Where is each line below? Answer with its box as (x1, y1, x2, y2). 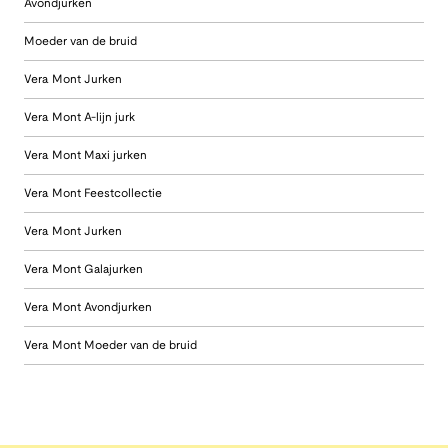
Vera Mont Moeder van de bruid (24, 339, 197, 351)
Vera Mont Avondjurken (24, 301, 152, 313)
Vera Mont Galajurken (24, 263, 143, 275)
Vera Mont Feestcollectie (24, 187, 162, 199)
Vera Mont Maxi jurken (24, 149, 147, 161)
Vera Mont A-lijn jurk (24, 111, 135, 123)
